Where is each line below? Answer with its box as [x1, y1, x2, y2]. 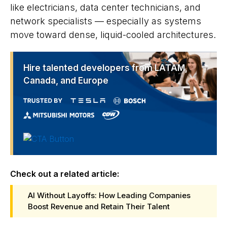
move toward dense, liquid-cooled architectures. [10, 29, 216, 40]
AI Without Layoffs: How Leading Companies [28, 191, 191, 201]
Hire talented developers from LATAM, [23, 63, 187, 73]
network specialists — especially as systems [10, 16, 201, 26]
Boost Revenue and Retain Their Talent [28, 202, 170, 212]
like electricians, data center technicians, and [10, 2, 201, 13]
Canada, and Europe [23, 75, 108, 86]
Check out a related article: [10, 169, 119, 179]
